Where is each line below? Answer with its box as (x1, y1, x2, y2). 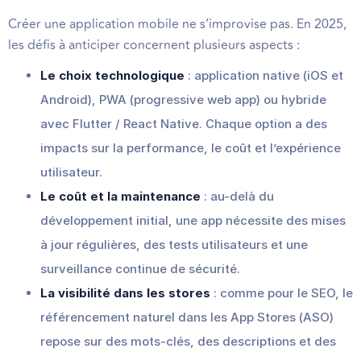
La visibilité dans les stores (40, 284, 210, 301)
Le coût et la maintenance (40, 188, 201, 204)
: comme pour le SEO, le (210, 284, 353, 301)
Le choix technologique (40, 67, 185, 83)
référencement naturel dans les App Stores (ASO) (40, 309, 334, 325)
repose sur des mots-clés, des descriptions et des (40, 333, 336, 349)
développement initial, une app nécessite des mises (40, 212, 346, 228)
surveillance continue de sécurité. (40, 260, 240, 276)
